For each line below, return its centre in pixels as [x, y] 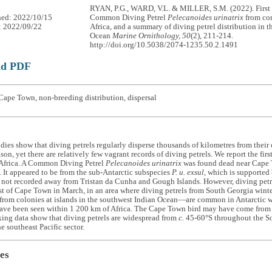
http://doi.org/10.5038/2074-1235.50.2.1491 [164, 45]
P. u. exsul [188, 173]
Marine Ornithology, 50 [152, 36]
